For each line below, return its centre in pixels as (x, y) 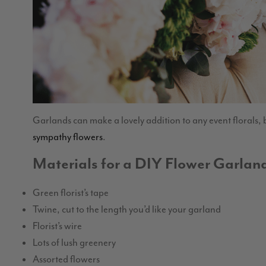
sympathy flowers (68, 137)
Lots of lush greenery (74, 243)
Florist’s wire (57, 226)
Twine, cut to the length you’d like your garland (127, 210)
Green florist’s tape (71, 193)
